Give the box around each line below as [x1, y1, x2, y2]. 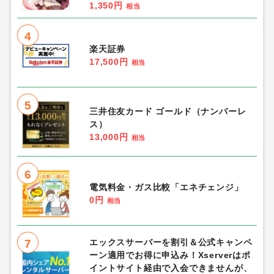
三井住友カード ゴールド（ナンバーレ [89, 106, 246, 117]
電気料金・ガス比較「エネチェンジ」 [89, 182, 243, 193]
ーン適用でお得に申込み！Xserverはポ [89, 250, 251, 261]
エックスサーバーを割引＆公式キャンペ [89, 237, 253, 248]
